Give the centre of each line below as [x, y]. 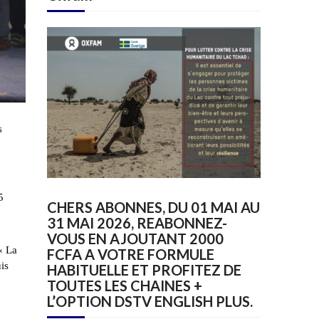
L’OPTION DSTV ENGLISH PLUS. [150, 302]
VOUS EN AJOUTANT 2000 [135, 239]
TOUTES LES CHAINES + [125, 286]
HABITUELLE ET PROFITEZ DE [144, 270]
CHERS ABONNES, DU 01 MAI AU [153, 208]
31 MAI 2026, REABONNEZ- [137, 223]
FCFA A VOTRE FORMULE [131, 255]
